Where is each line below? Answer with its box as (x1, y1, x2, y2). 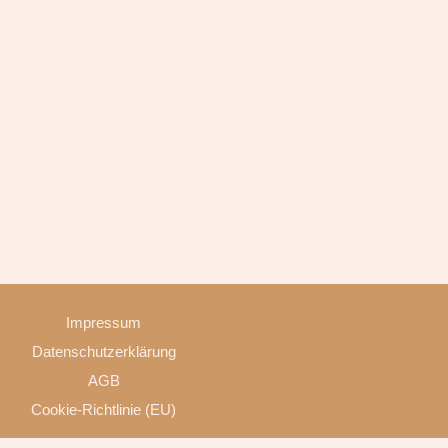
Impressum (66, 314, 142, 332)
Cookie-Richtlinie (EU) (31, 401, 177, 419)
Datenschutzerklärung (31, 343, 176, 361)
